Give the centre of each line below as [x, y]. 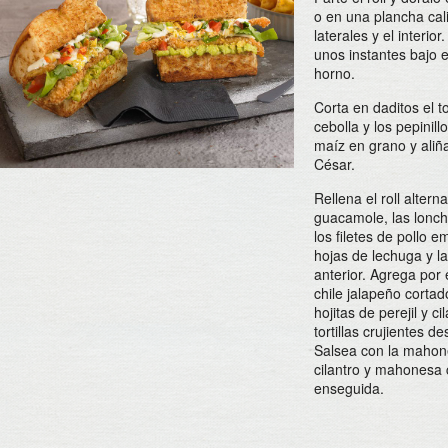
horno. [334, 73]
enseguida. [349, 388]
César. [334, 164]
